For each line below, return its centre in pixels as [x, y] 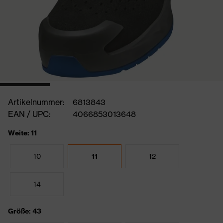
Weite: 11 [22, 133]
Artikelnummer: [36, 102]
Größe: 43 [25, 211]
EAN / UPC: [29, 114]
